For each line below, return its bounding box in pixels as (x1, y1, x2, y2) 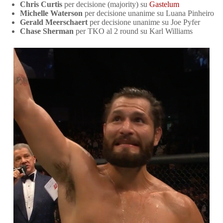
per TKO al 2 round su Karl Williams (74, 26, 193, 35)
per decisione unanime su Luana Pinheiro (83, 8, 214, 17)
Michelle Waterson (20, 8, 83, 17)
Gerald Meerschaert (20, 17, 88, 26)
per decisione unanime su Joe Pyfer (88, 17, 200, 26)
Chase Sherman (20, 26, 74, 35)
